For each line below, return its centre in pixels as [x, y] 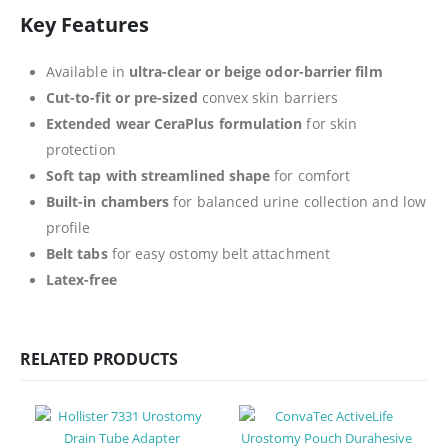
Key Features [84, 23]
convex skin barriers [268, 97]
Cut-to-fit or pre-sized [122, 97]
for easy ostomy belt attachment [218, 253]
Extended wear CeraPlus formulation [174, 123]
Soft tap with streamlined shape [158, 175]
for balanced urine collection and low [297, 201]
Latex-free [81, 279]
